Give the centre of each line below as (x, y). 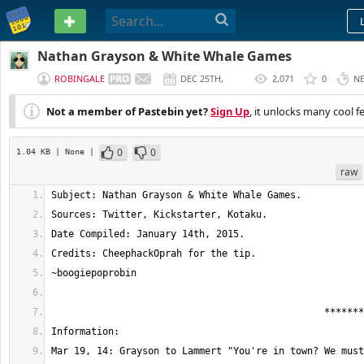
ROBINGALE (79, 78)
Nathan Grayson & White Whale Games (164, 56)
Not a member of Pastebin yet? (127, 111)
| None (72, 151)
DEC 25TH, (201, 78)
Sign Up (230, 111)
